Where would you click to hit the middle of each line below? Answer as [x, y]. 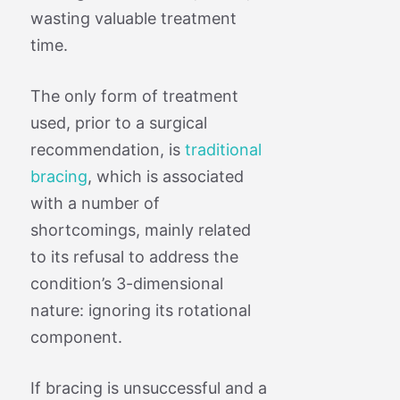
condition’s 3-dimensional [126, 283]
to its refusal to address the [134, 256]
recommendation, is [107, 149]
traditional [223, 149]
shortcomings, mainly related [140, 229]
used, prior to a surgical [118, 122]
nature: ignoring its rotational [140, 310]
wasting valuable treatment [133, 18]
